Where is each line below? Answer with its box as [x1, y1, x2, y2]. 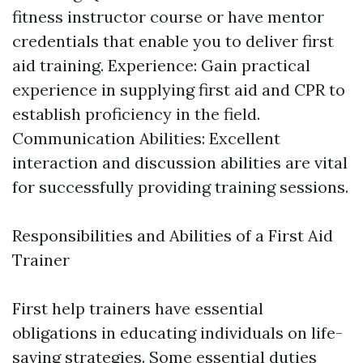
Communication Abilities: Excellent [12, 128, 280, 149]
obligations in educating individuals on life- [12, 322, 343, 344]
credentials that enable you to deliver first [12, 31, 334, 52]
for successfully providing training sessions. [12, 177, 348, 198]
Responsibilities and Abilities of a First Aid [12, 225, 333, 246]
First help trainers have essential [12, 298, 263, 319]
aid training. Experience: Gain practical [12, 55, 310, 76]
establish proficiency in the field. [12, 104, 260, 125]
